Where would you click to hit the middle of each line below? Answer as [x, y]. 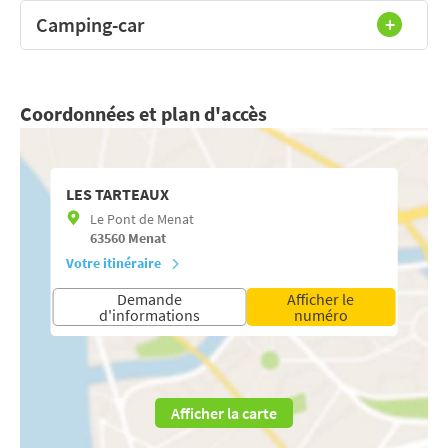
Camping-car [90, 24]
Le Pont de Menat [141, 218]
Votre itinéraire [113, 262]
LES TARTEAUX [117, 193]
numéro [320, 314]
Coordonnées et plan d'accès [143, 113]
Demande [150, 298]
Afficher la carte [224, 412]
